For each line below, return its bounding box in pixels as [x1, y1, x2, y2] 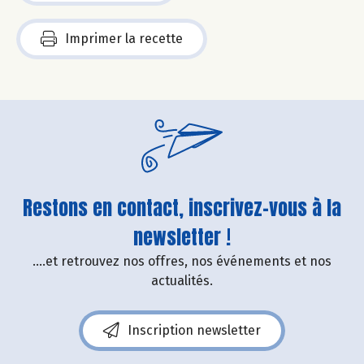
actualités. [151, 273, 213, 289]
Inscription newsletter [128, 323, 261, 339]
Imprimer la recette [65, 31, 183, 47]
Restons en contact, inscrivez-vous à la [23, 193, 341, 223]
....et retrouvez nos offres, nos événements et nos [32, 253, 331, 270]
